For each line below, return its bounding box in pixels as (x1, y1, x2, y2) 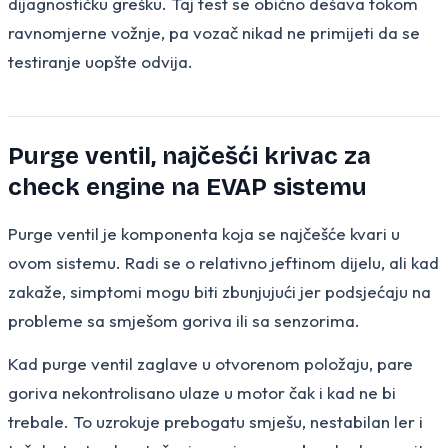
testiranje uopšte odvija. (8, 50, 193, 72)
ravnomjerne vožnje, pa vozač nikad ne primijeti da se (8, 21, 420, 43)
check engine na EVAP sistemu (8, 172, 367, 201)
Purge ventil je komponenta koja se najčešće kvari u (8, 222, 400, 244)
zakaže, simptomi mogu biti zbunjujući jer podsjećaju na (8, 280, 431, 302)
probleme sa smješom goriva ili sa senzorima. (8, 309, 360, 331)
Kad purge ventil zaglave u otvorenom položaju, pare (8, 352, 413, 374)
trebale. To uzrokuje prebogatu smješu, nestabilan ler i (8, 410, 423, 432)
